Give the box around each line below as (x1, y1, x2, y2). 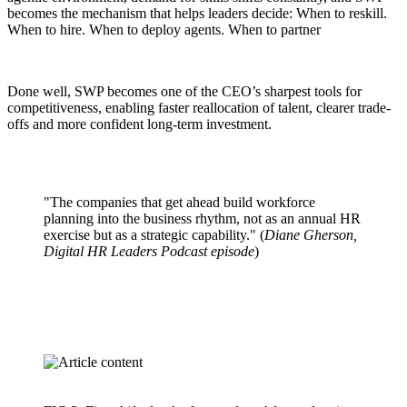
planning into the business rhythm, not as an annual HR (44, 210, 361, 226)
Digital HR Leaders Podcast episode (44, 243, 254, 259)
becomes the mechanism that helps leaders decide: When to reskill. (7, 5, 387, 21)
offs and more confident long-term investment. (7, 115, 272, 132)
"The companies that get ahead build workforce (44, 194, 315, 210)
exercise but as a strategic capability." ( (44, 226, 264, 243)
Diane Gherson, (264, 226, 357, 243)
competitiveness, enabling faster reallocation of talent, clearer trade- (7, 99, 391, 115)
